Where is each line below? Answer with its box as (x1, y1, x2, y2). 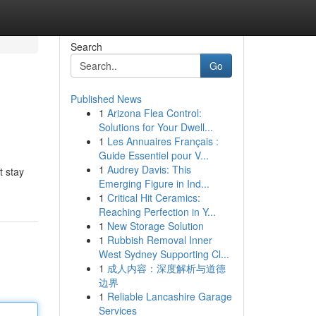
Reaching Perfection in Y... (98, 205, 216, 219)
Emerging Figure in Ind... (98, 176, 209, 190)
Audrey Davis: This (107, 162, 191, 176)
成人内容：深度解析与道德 (107, 261, 226, 275)
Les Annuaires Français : (107, 134, 219, 148)
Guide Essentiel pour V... (98, 148, 209, 162)
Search (70, 39, 102, 54)
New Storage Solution (107, 219, 204, 233)
